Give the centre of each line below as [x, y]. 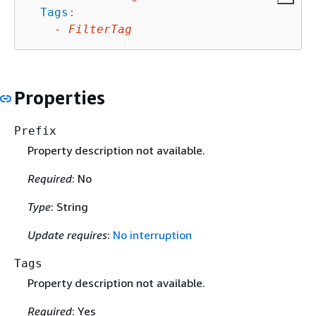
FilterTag [100, 29]
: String [69, 207]
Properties [60, 97]
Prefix [35, 131]
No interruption [152, 235]
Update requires [67, 235]
